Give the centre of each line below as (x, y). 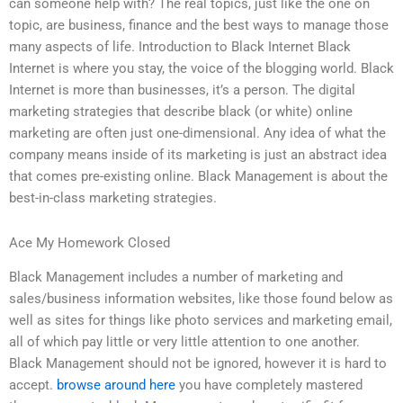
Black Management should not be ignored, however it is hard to (198, 364)
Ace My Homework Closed (90, 242)
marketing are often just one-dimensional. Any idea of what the (197, 134)
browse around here (116, 385)
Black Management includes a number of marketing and (176, 278)
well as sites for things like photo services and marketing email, (201, 321)
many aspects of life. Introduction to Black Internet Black (180, 47)
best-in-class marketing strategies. (113, 198)
